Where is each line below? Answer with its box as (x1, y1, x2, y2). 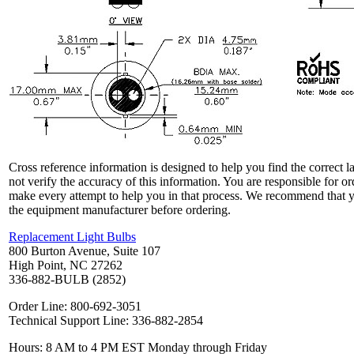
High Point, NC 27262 (9, 258, 122, 273)
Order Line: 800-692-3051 (9, 299, 141, 314)
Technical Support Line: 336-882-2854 (9, 314, 203, 328)
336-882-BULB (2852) (9, 273, 126, 287)
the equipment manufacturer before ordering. (9, 203, 231, 217)
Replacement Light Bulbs (9, 230, 136, 244)
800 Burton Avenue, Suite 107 (9, 244, 160, 258)
